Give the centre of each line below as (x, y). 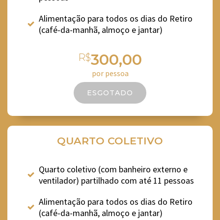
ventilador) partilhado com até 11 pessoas (116, 180)
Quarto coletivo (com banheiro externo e (113, 169)
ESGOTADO (110, 93)
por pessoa (110, 73)
